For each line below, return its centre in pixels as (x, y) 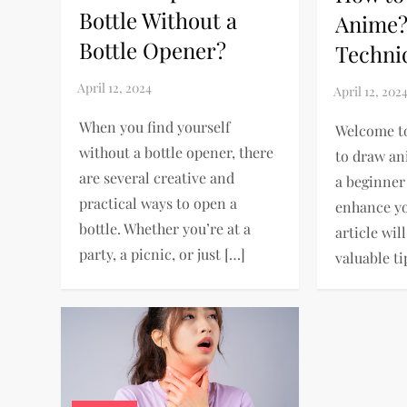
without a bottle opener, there (177, 153)
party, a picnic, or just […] (163, 254)
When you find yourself (155, 127)
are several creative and (157, 178)
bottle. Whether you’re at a (165, 229)
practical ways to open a (159, 203)
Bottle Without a (159, 20)
